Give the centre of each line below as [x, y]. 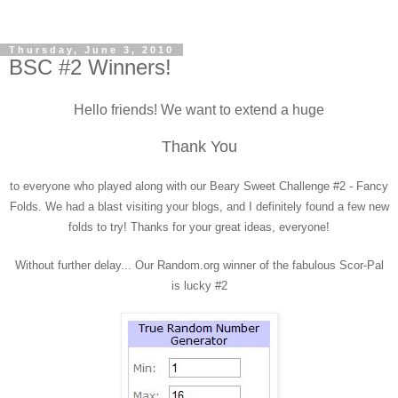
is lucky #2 [199, 285]
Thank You [199, 146]
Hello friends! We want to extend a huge [199, 109]
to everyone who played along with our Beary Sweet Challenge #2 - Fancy [199, 186]
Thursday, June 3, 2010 [92, 50]
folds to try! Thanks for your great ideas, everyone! [199, 227]
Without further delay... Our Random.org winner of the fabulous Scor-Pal [199, 265]
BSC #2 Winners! [90, 67]
